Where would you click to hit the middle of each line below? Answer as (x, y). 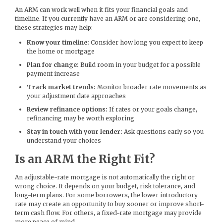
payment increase (53, 74)
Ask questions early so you (163, 132)
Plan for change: (53, 65)
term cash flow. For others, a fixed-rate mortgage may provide (108, 213)
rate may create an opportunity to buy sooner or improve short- (110, 204)
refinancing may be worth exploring (81, 118)
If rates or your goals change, (152, 110)
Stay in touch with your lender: (75, 132)
